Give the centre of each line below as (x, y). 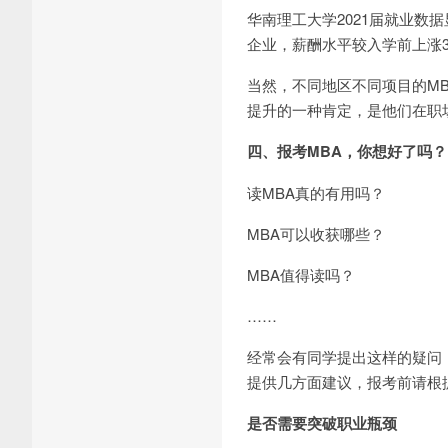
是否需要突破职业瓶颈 (322, 423)
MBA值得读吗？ (301, 274)
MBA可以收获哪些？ (316, 233)
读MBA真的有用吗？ (316, 192)
